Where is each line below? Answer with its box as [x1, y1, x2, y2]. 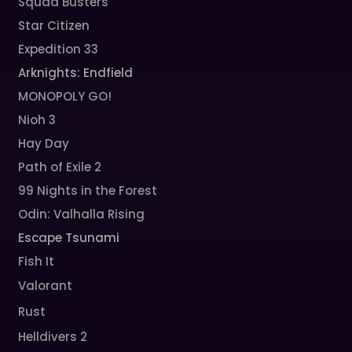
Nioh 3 [18, 112, 57, 128]
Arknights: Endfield [18, 64, 134, 81]
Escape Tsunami [18, 229, 120, 246]
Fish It [18, 253, 55, 269]
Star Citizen [18, 17, 90, 34]
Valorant [18, 277, 73, 294]
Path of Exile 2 [18, 159, 102, 175]
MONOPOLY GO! [18, 88, 112, 104]
